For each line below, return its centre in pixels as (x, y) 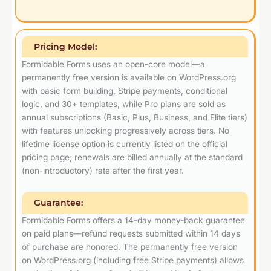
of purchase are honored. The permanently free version (130, 247)
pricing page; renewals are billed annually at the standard (132, 157)
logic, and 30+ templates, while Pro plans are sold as (124, 104)
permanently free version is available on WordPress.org (129, 77)
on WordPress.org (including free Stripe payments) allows (133, 260)
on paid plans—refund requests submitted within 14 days (131, 233)
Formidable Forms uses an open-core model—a (113, 64)
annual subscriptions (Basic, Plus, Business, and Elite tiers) (135, 117)
